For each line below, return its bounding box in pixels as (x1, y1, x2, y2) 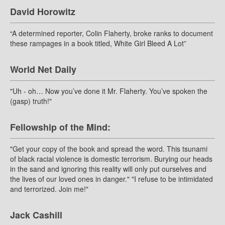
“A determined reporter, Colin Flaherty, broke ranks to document (10, 28, 213, 39)
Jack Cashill (10, 208, 62, 222)
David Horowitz (10, 5, 75, 19)
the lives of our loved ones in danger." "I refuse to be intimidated (10, 174, 213, 184)
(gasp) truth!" (10, 96, 52, 106)
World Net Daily (10, 63, 76, 76)
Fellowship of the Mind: (10, 121, 110, 134)
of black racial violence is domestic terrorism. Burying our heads (10, 154, 212, 164)
